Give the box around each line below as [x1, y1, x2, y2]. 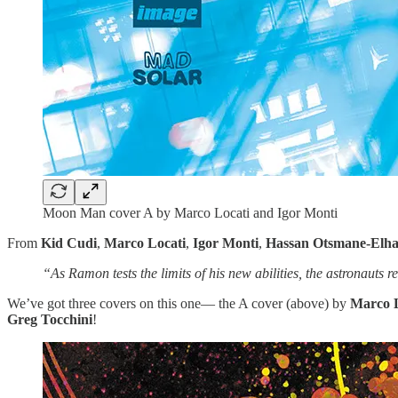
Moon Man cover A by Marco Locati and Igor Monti [43, 204, 338, 220]
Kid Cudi [41, 235, 97, 251]
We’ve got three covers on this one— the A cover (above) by [7, 295, 350, 311]
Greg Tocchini [7, 311, 92, 327]
